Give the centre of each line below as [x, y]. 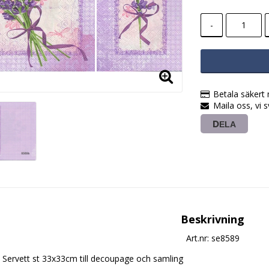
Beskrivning [213, 219]
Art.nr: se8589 [213, 238]
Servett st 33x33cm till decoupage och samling [93, 259]
